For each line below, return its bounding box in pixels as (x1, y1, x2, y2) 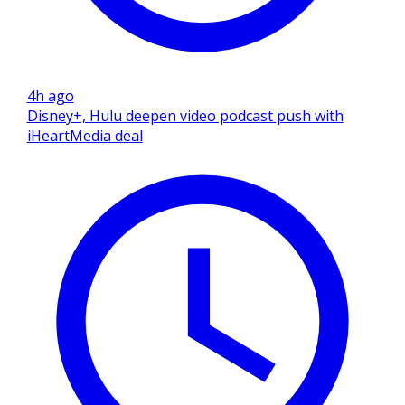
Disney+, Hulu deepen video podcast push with (26, 105, 344, 126)
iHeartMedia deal (26, 125, 143, 146)
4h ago (26, 85, 74, 106)
